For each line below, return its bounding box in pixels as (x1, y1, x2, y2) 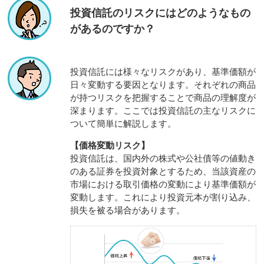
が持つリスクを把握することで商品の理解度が (70, 92, 256, 103)
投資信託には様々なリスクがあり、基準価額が (70, 66, 256, 77)
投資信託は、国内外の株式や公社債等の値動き (70, 153, 256, 163)
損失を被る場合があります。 (70, 204, 185, 215)
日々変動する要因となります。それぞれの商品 (70, 79, 256, 90)
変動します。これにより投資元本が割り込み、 (70, 192, 256, 202)
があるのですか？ (70, 22, 155, 35)
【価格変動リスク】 (70, 140, 150, 150)
